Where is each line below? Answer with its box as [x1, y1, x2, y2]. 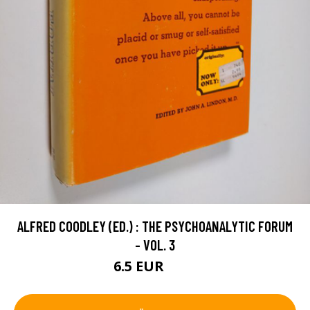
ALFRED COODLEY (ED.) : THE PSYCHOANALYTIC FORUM [17, 217, 293, 235]
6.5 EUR [113, 257, 167, 276]
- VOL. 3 [135, 236, 175, 254]
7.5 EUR [167, 262, 197, 275]
